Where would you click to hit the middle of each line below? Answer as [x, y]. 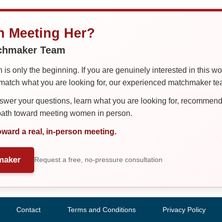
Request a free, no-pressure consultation [98, 160]
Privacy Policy [184, 209]
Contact [28, 209]
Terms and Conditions [102, 209]
